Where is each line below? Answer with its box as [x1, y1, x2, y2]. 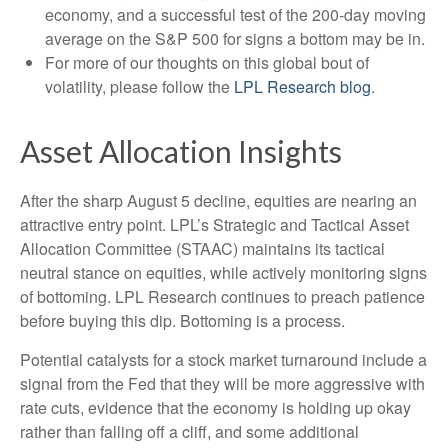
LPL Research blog [234, 75, 371, 98]
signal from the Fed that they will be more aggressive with [20, 372, 425, 395]
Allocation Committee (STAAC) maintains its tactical [20, 237, 385, 260]
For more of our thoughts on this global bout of [45, 51, 369, 74]
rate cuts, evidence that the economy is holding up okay [20, 396, 411, 419]
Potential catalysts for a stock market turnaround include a [20, 348, 427, 371]
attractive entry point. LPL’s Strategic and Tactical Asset [20, 213, 409, 236]
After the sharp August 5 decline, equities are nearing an [20, 189, 417, 212]
